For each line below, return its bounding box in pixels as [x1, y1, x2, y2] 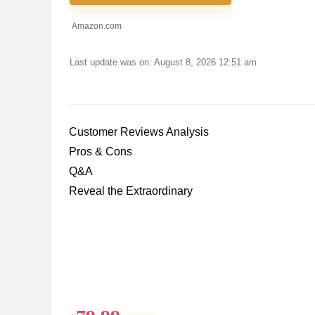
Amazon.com [70, 21, 122, 32]
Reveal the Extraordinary [69, 185, 193, 198]
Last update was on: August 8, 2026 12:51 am [69, 57, 257, 68]
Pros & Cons [69, 146, 132, 158]
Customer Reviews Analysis [69, 126, 209, 139]
